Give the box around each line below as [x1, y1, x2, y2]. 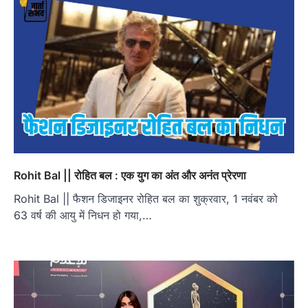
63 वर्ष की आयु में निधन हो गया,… [14, 208, 152, 223]
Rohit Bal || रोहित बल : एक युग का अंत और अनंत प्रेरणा [14, 168, 246, 183]
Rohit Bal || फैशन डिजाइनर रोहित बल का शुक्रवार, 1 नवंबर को [14, 192, 278, 206]
